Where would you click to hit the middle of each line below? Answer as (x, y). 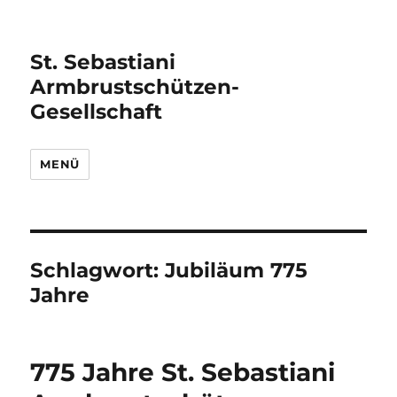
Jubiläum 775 (237, 270)
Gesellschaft (97, 112)
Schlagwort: (98, 270)
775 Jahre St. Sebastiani (183, 372)
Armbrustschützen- (135, 87)
